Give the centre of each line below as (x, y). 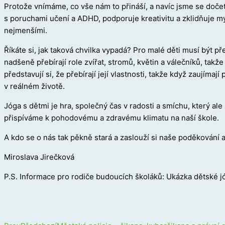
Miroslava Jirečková (39, 157)
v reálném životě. (34, 86)
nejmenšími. (26, 31)
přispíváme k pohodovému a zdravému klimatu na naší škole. (111, 118)
